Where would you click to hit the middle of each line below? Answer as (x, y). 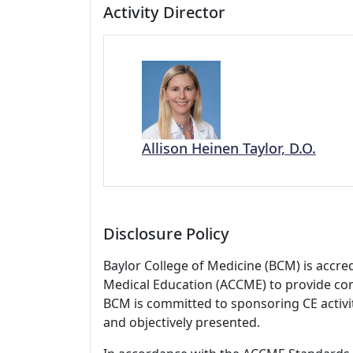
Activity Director (164, 12)
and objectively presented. (182, 322)
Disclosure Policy (166, 234)
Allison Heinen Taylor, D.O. (229, 148)
